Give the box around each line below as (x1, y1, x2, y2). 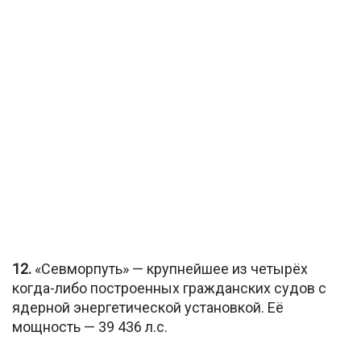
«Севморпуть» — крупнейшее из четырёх (31, 260, 308, 278)
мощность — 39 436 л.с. (12, 318, 168, 336)
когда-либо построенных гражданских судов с (12, 280, 326, 297)
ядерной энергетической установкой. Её (12, 299, 284, 317)
